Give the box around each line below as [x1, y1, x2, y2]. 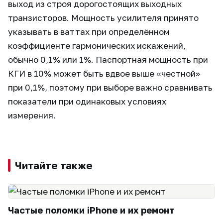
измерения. [8, 110, 56, 120]
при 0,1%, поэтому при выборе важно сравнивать [8, 82, 213, 93]
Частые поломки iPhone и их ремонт [8, 205, 175, 216]
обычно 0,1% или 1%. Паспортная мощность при [8, 54, 208, 65]
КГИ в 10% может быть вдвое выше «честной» [8, 68, 200, 79]
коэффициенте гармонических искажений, [8, 40, 186, 51]
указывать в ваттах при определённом [8, 26, 170, 37]
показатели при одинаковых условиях [8, 96, 166, 107]
